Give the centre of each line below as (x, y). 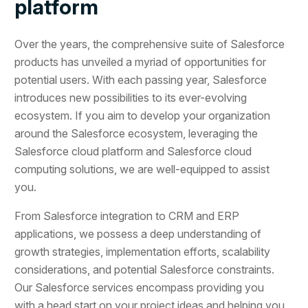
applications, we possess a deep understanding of (138, 233)
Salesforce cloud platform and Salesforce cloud (133, 151)
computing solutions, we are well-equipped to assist (142, 169)
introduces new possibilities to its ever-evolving (131, 97)
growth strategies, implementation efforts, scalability (143, 251)
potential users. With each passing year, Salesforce (141, 79)
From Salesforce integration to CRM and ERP (127, 216)
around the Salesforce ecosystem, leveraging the (136, 133)
